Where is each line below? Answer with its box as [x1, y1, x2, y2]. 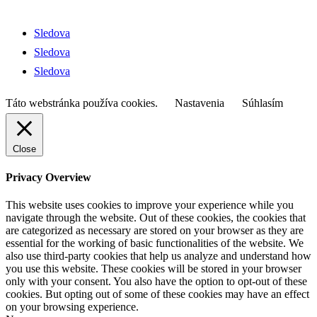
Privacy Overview [6, 171, 91, 184]
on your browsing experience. [6, 301, 139, 313]
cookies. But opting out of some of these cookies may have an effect [6, 288, 309, 301]
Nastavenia [175, 96, 224, 109]
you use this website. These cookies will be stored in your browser [6, 263, 301, 275]
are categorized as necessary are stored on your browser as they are [6, 224, 304, 237]
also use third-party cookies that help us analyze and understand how [6, 250, 311, 263]
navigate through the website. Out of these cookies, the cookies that [6, 212, 306, 224]
